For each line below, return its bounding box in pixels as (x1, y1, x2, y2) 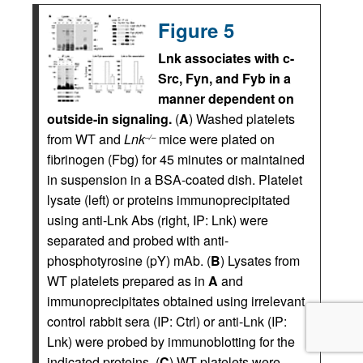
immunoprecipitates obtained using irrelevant (47, 292, 305, 311)
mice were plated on (156, 130, 275, 149)
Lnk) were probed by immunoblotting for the (47, 332, 295, 352)
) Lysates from (220, 251, 300, 271)
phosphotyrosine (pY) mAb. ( (47, 251, 211, 271)
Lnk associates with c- (158, 49, 294, 68)
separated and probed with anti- (47, 231, 228, 250)
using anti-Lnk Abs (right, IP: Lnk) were (47, 211, 268, 230)
